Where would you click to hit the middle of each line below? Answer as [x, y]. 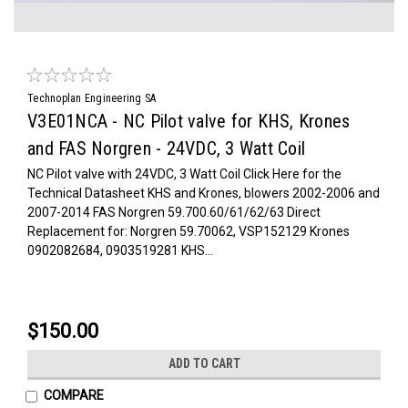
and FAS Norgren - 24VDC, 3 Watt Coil [166, 148]
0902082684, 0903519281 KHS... [120, 250]
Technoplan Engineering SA [92, 98]
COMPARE [73, 395]
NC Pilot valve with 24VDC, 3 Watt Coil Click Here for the [184, 173]
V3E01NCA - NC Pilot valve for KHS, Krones [189, 121]
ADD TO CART [204, 363]
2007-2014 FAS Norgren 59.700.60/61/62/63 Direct [174, 212]
